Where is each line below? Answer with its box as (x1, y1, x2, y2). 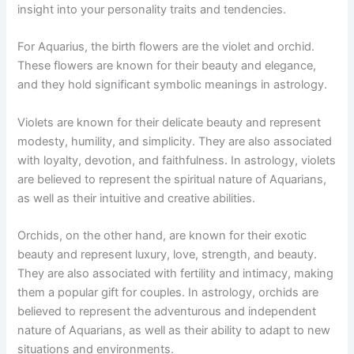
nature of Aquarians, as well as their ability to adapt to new (17, 323, 331, 338)
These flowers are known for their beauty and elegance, (17, 58, 317, 73)
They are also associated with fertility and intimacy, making (17, 266, 334, 281)
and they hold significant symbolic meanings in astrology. (17, 77, 328, 92)
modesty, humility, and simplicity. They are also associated (17, 134, 333, 149)
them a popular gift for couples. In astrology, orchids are (17, 285, 319, 300)
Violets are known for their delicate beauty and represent (17, 115, 322, 130)
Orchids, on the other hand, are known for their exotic (17, 228, 307, 243)
